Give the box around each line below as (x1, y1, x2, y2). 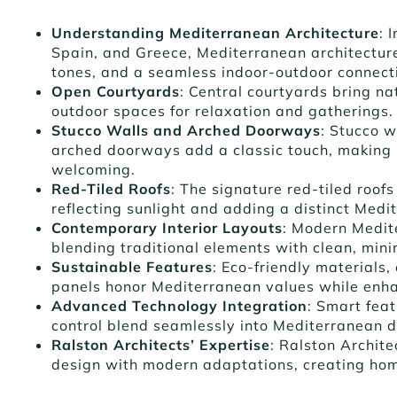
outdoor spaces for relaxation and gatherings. (51, 101, 393, 120)
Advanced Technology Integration (51, 296, 307, 315)
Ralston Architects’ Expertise (51, 335, 270, 354)
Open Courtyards (51, 82, 180, 100)
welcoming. (51, 160, 136, 178)
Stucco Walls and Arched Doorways (51, 121, 321, 139)
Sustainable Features (51, 257, 213, 276)
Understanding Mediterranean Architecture (51, 23, 379, 42)
